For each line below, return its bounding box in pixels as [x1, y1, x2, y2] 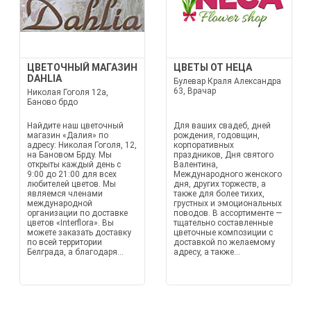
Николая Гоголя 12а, [26, 87, 108, 97]
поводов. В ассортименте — [174, 208, 282, 218]
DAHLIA [26, 73, 62, 84]
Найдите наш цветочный [26, 121, 124, 131]
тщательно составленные [174, 218, 273, 228]
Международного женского [174, 169, 282, 179]
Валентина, [174, 160, 218, 169]
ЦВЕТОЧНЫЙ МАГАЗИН [26, 62, 137, 73]
